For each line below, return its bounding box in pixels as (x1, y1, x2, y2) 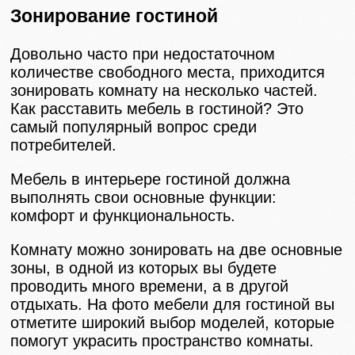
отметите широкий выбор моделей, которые (10, 313, 335, 331)
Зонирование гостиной (10, 5, 219, 26)
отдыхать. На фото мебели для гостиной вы (10, 295, 335, 313)
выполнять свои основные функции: (10, 188, 277, 206)
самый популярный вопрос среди (10, 117, 258, 136)
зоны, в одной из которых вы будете (10, 258, 277, 277)
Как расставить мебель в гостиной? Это (10, 99, 304, 117)
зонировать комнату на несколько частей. (10, 81, 319, 99)
